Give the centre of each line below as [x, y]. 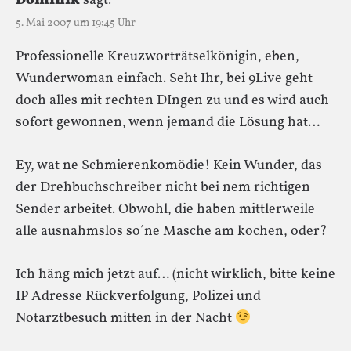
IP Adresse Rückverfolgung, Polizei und [138, 296]
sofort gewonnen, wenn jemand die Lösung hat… [168, 122]
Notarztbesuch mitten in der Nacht [125, 318]
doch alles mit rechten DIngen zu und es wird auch [172, 100]
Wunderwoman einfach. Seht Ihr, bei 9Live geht [164, 78]
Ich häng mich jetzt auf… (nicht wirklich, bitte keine [175, 274]
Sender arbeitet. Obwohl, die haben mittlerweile [165, 209]
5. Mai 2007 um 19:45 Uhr [76, 23]
